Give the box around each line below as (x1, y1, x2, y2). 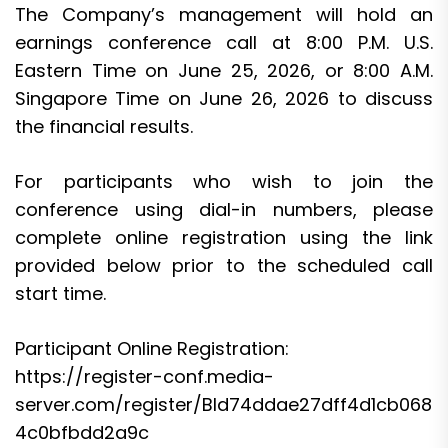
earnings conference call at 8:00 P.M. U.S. (15, 29, 433, 55)
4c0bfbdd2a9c (15, 419, 149, 445)
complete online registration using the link (15, 224, 433, 250)
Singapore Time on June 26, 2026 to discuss (15, 85, 433, 111)
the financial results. (15, 113, 193, 139)
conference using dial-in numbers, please (15, 196, 433, 222)
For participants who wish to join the (15, 168, 433, 194)
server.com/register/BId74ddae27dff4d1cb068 (15, 391, 432, 417)
